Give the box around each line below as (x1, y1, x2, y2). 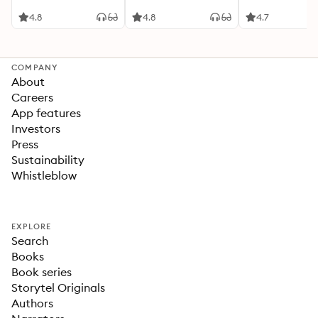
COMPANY (11, 62, 58, 72)
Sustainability (11, 153, 84, 167)
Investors (11, 121, 60, 136)
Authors (11, 296, 53, 310)
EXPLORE (11, 221, 52, 231)
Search (11, 234, 48, 248)
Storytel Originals (11, 280, 105, 295)
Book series (11, 265, 72, 279)
